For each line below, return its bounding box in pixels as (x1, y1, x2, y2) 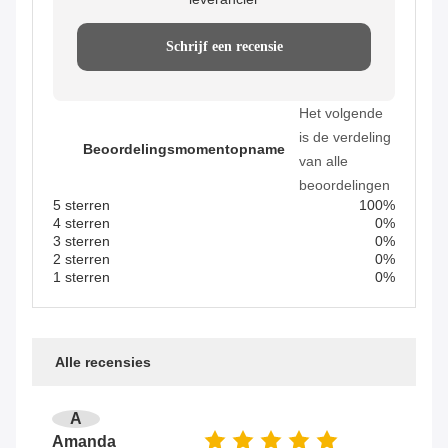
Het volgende (299, 104, 383, 121)
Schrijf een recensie (165, 38, 283, 54)
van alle (299, 152, 348, 169)
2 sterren (53, 250, 110, 267)
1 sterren (53, 268, 110, 285)
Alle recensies (55, 353, 151, 370)
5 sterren (53, 196, 110, 213)
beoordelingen (299, 176, 390, 193)
